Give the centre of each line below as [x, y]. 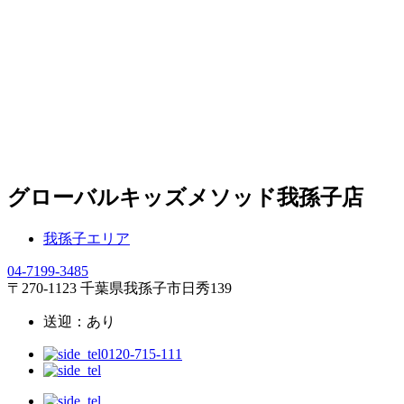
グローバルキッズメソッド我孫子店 [185, 197]
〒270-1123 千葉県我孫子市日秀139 [119, 288]
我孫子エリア [87, 238]
